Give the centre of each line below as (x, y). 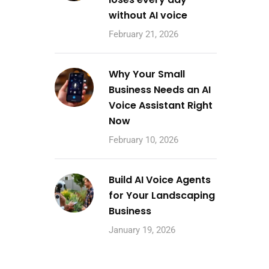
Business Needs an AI (160, 90)
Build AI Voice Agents (160, 180)
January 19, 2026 (142, 230)
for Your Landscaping (162, 195)
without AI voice (148, 15)
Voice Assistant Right (161, 105)
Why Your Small (147, 74)
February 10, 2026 (144, 140)
